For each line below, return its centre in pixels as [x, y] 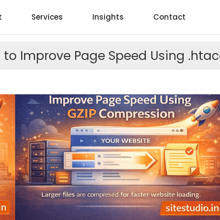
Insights [108, 17]
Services [47, 17]
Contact [169, 17]
